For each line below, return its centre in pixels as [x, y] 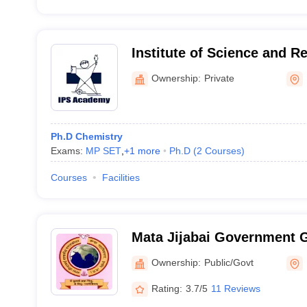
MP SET [103, 151]
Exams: [68, 151]
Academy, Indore [186, 71]
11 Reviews [235, 288]
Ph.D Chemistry [86, 136]
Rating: [167, 288]
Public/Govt [229, 262]
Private [219, 78]
